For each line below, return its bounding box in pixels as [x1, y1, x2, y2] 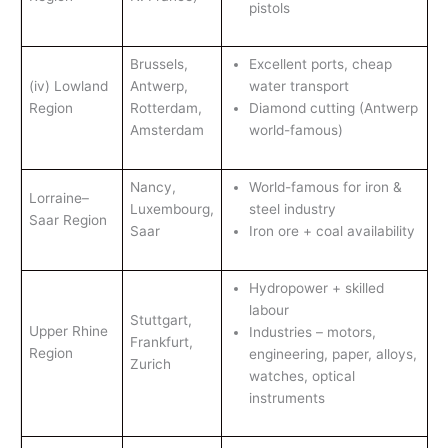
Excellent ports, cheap [248, 55, 392, 72]
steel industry [248, 200, 336, 217]
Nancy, [129, 178, 176, 195]
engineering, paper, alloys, [248, 345, 417, 362]
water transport [248, 77, 349, 94]
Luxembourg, [129, 200, 214, 217]
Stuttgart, [129, 311, 192, 328]
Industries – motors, [248, 323, 376, 340]
